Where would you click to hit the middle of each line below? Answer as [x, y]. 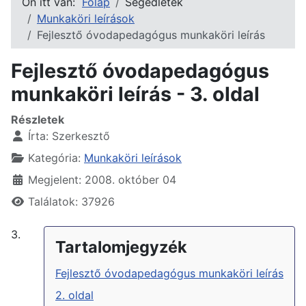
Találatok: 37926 [71, 201]
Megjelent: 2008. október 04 [102, 179]
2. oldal [74, 295]
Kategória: [54, 157]
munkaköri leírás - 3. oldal [135, 94]
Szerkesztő [81, 136]
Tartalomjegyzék [121, 247]
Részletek [38, 119]
